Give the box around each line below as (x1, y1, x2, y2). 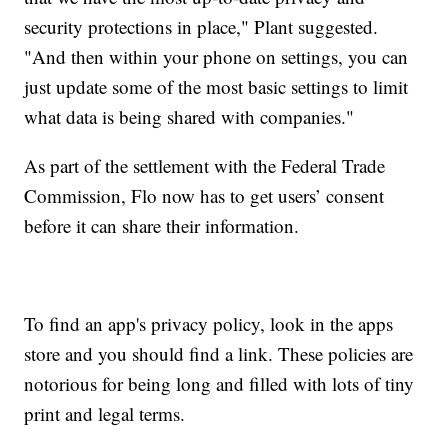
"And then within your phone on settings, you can (24, 43, 409, 69)
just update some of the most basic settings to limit (24, 73, 409, 99)
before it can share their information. (24, 212, 300, 238)
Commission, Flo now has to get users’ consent (24, 182, 385, 208)
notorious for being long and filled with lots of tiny (24, 370, 415, 396)
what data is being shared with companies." (24, 103, 355, 129)
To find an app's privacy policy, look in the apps (24, 310, 394, 336)
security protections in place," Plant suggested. (24, 13, 379, 39)
